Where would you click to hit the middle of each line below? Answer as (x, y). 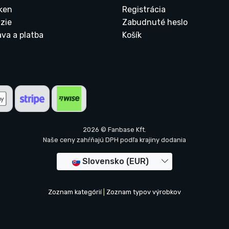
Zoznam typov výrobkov (144, 192)
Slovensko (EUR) (116, 162)
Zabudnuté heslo (155, 22)
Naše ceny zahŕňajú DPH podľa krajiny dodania (114, 140)
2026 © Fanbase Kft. (114, 130)
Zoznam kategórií (75, 192)
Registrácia (144, 10)
